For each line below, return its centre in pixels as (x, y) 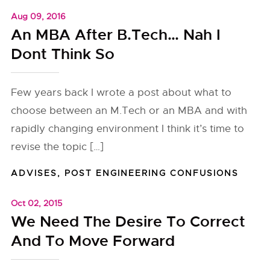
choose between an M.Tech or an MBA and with (129, 111)
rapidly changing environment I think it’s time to (128, 129)
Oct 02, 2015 (37, 203)
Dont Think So (63, 54)
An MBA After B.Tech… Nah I (116, 35)
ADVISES (34, 173)
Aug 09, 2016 (39, 16)
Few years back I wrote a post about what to (121, 93)
